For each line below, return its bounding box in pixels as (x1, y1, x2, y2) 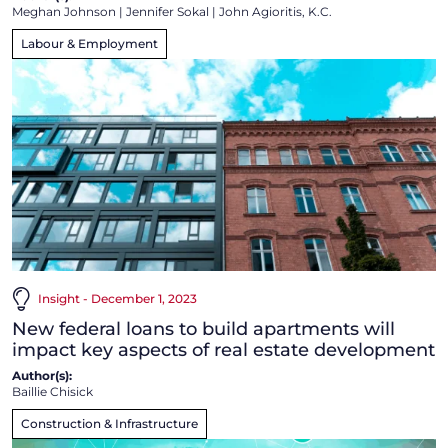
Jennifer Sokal (126, 4, 209, 20)
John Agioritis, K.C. (219, 4, 332, 20)
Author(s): (12, 368, 72, 384)
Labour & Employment (21, 36, 158, 52)
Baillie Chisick (12, 384, 93, 400)
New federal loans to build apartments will (12, 318, 395, 341)
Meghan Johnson (12, 4, 116, 20)
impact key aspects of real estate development (12, 339, 435, 362)
